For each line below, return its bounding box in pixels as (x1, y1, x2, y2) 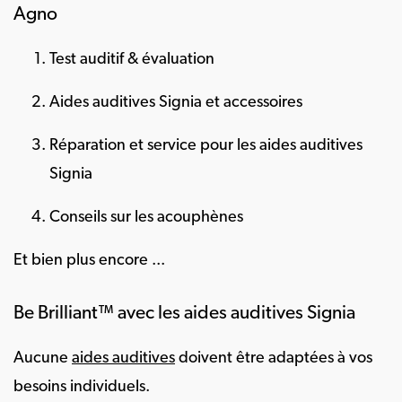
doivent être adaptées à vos (175, 350, 372, 367)
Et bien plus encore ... (13, 252, 165, 269)
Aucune (13, 350, 72, 367)
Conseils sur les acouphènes (49, 209, 243, 226)
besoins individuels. (13, 379, 150, 396)
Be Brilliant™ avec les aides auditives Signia (13, 304, 355, 323)
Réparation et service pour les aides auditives (49, 137, 363, 154)
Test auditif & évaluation (49, 51, 214, 68)
